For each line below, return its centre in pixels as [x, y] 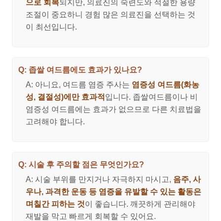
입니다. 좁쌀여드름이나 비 [151, 97]
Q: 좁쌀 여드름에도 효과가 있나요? [80, 70]
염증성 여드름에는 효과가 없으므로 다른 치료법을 [113, 110]
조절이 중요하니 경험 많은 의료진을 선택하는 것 [110, 15]
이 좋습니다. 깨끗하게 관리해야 [140, 204]
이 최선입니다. [51, 27]
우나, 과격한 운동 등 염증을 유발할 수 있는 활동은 [113, 192]
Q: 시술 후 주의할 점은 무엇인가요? [81, 165]
